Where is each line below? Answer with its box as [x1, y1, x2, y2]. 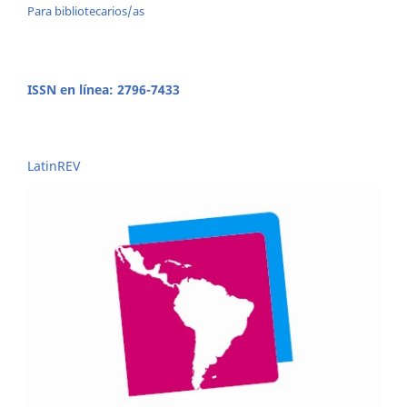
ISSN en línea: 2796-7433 [27, 80, 180, 98]
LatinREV [27, 156, 80, 174]
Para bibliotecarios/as [27, 2, 144, 19]
